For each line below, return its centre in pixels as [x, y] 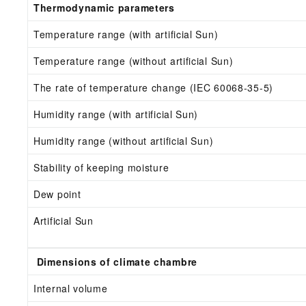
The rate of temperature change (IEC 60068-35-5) [153, 88]
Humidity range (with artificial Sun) [116, 114]
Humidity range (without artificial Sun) [124, 141]
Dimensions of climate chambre [117, 262]
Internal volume [71, 289]
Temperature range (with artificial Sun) [126, 34]
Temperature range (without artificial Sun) [134, 61]
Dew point [57, 194]
